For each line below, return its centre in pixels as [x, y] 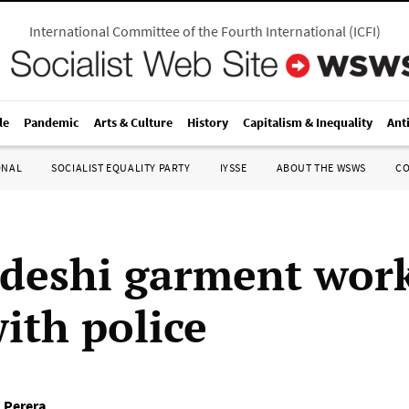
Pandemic [52, 122]
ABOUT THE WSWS [321, 168]
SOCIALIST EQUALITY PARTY [121, 168]
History [208, 122]
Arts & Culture [133, 122]
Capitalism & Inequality [308, 122]
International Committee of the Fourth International [187, 31]
